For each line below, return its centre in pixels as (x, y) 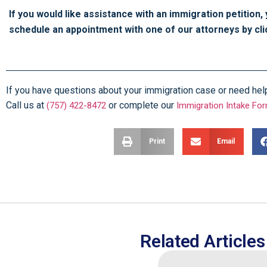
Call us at (26, 105)
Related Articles (203, 241)
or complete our (142, 105)
